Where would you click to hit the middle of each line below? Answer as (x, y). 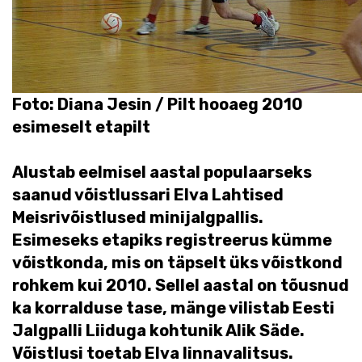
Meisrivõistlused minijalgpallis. (138, 217)
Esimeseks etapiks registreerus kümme (172, 240)
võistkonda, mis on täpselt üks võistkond (177, 263)
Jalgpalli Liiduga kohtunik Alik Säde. (158, 330)
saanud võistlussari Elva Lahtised (148, 195)
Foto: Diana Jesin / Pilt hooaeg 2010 (158, 104)
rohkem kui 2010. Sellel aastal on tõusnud (181, 285)
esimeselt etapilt (81, 127)
